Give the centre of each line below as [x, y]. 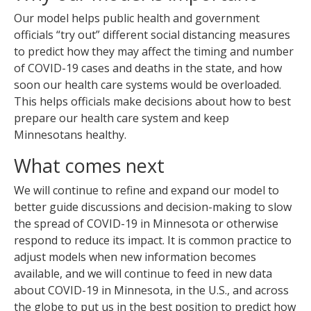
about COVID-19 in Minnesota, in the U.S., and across [151, 290]
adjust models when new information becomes [135, 257]
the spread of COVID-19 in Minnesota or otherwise [146, 224]
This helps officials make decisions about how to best [152, 101]
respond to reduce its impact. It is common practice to [153, 240]
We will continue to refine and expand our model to [146, 190]
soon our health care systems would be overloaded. [148, 85]
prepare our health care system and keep [121, 118]
